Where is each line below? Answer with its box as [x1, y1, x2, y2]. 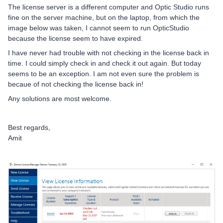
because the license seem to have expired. [8, 34, 143, 43]
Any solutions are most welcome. [8, 95, 111, 103]
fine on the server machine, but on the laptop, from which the [8, 13, 200, 22]
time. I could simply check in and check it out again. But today [8, 59, 201, 68]
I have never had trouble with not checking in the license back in [8, 49, 209, 57]
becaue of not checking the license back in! [8, 80, 143, 89]
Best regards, [8, 123, 50, 132]
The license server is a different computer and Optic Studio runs [8, 3, 209, 11]
